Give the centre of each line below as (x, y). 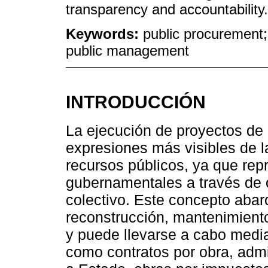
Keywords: (104, 34)
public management (127, 51)
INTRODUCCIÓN (136, 102)
